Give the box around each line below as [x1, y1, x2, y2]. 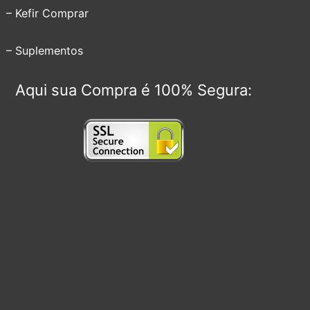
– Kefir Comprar [6, 6, 89, 21]
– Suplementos [6, 44, 84, 58]
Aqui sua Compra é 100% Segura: [15, 81, 252, 100]
